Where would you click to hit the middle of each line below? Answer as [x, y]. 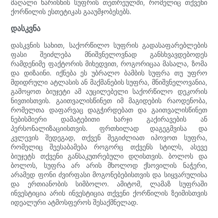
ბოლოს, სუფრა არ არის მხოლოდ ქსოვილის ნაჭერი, [109, 165]
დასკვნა [26, 28]
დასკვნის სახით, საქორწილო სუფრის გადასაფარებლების [109, 45]
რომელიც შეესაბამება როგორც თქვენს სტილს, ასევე [109, 146]
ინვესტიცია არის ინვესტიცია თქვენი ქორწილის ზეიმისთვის [109, 193]
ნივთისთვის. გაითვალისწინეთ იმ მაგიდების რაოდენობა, [109, 100]
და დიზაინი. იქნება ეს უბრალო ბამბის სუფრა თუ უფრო [109, 73]
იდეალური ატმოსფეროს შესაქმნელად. [75, 202]
